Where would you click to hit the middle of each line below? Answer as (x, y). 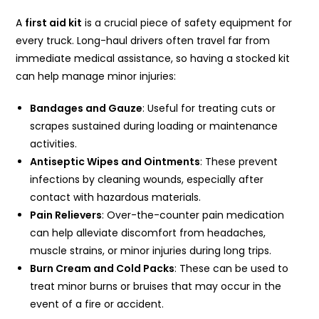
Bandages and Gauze (87, 109)
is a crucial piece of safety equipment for (187, 23)
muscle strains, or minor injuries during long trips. (151, 251)
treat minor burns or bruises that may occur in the (156, 287)
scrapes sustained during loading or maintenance (154, 126)
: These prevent (239, 162)
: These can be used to (232, 269)
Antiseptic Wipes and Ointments (115, 162)
